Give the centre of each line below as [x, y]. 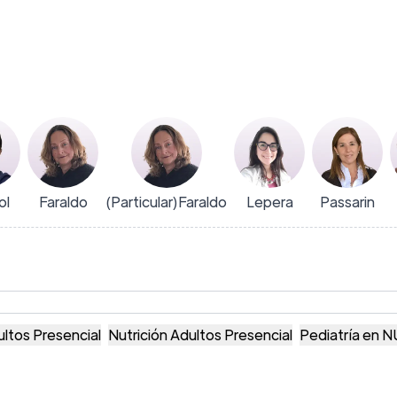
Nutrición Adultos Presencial [200, 334]
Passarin [347, 202]
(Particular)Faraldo [166, 202]
